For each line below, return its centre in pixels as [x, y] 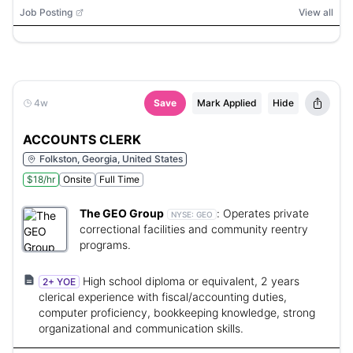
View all [316, 12]
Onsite [77, 179]
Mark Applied [227, 103]
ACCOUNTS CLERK [82, 139]
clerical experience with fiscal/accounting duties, [163, 297]
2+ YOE [59, 282]
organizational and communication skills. [141, 328]
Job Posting [46, 12]
